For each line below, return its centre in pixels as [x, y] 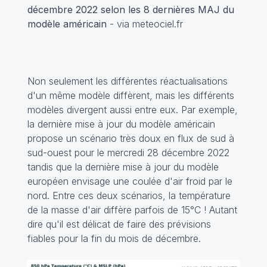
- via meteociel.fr [145, 24]
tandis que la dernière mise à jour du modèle [123, 167]
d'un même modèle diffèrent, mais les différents [131, 95]
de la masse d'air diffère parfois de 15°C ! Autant [132, 209]
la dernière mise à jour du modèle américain [121, 124]
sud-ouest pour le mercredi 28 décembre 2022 [128, 152]
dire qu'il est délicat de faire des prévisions [119, 224]
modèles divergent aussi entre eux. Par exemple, [132, 109]
